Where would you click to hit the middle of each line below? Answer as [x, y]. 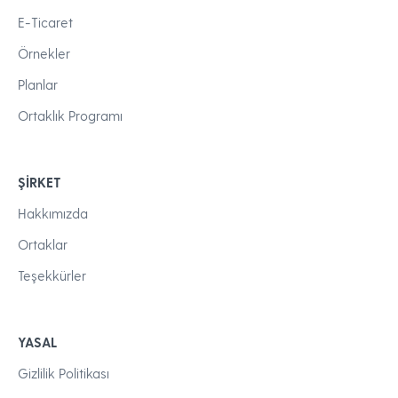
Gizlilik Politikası [64, 374]
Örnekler [44, 54]
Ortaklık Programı [70, 116]
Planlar [38, 85]
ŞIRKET [40, 183]
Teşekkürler [52, 276]
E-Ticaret [45, 23]
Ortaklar [43, 245]
